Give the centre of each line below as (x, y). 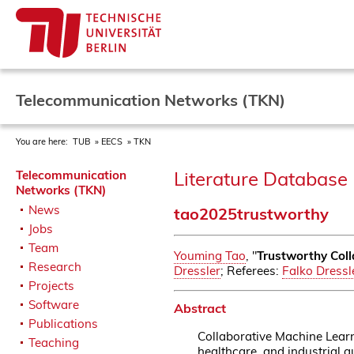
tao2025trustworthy (251, 213)
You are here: (43, 141)
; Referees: (251, 270)
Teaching (54, 343)
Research (55, 267)
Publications (63, 324)
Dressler (197, 270)
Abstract (200, 309)
